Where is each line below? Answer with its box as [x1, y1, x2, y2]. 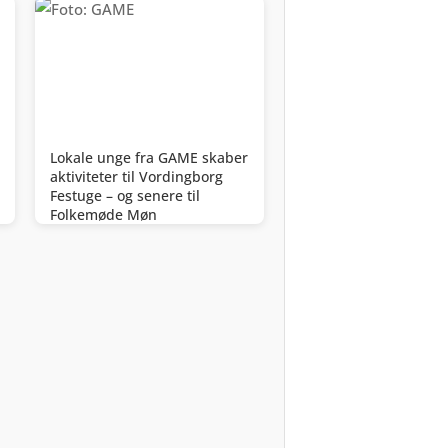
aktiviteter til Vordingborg [50, 167, 223, 187]
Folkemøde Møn [50, 205, 157, 225]
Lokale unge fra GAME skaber [50, 148, 248, 168]
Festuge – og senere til [50, 186, 200, 206]
